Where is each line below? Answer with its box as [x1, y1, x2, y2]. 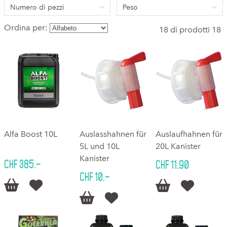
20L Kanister [155, 141, 201, 152]
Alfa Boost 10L [4, 129, 57, 139]
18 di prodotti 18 [159, 25, 221, 34]
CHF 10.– [80, 171, 110, 183]
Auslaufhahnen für [155, 129, 222, 139]
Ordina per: [4, 23, 48, 32]
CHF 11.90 [155, 159, 189, 171]
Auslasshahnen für [80, 129, 147, 139]
